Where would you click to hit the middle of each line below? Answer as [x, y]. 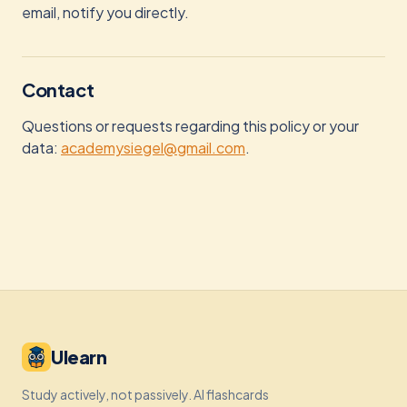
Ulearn [79, 357]
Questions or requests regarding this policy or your [190, 126]
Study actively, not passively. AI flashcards [145, 394]
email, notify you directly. [105, 12]
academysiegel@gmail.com [153, 148]
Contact [58, 89]
